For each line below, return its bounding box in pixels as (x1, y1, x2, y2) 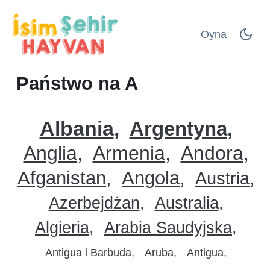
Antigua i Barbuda (45, 246, 131, 259)
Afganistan (17, 167, 106, 188)
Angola (122, 167, 180, 188)
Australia (154, 193, 219, 212)
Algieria (35, 218, 89, 237)
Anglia (23, 142, 77, 164)
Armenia (92, 142, 165, 164)
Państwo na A (16, 72, 138, 93)
